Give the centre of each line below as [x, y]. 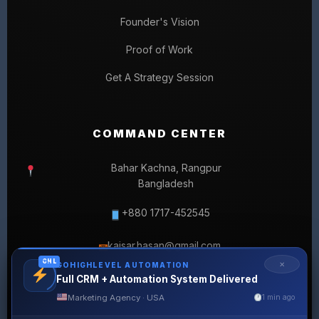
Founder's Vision [159, 22]
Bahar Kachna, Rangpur [166, 168]
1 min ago [279, 297]
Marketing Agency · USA [116, 297]
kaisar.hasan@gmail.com [164, 246]
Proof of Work [159, 50]
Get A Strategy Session [159, 78]
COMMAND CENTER [159, 134]
